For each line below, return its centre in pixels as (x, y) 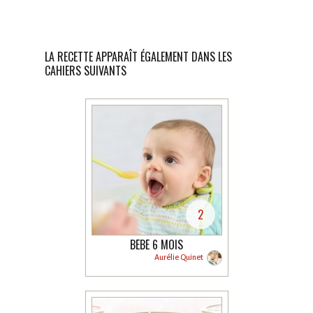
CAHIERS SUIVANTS (86, 71)
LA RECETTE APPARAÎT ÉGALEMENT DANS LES (138, 57)
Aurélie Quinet (179, 257)
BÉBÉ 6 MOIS (156, 245)
